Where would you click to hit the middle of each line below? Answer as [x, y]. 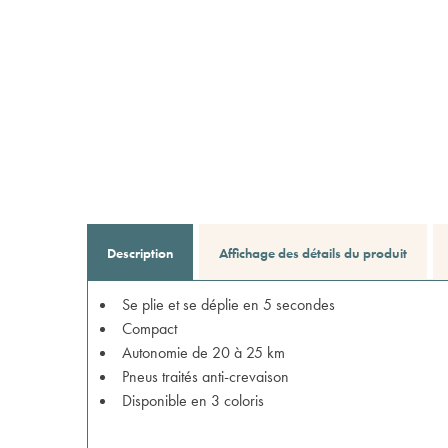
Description [140, 253]
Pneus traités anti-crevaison [205, 376]
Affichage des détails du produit [313, 253]
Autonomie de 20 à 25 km [203, 352]
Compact [149, 328]
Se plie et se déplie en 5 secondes [228, 304]
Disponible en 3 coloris [193, 400]
